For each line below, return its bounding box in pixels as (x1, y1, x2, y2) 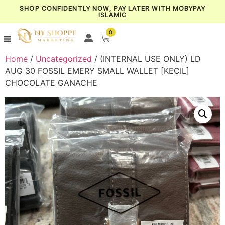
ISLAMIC (98, 11, 127, 19)
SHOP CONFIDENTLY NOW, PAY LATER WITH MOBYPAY (20, 5, 205, 12)
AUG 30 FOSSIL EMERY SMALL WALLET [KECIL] (5, 66, 189, 76)
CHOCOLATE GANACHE (5, 78, 97, 88)
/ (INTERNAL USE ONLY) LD (92, 54, 201, 64)
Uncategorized (36, 54, 92, 64)
